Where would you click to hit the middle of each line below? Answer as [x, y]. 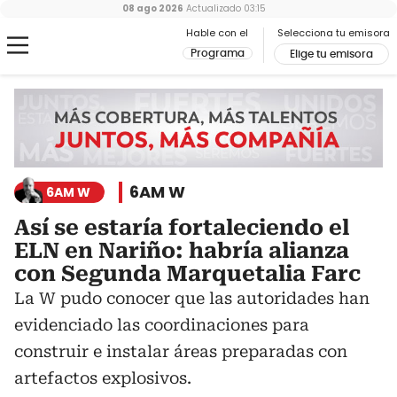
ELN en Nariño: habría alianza [182, 251]
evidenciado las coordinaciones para [162, 325]
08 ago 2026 [153, 8]
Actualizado [212, 8]
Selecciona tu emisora [334, 33]
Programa [218, 53]
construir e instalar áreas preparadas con [181, 352]
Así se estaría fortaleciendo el [182, 228]
